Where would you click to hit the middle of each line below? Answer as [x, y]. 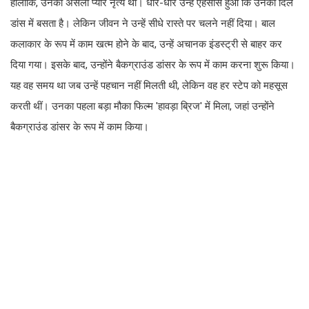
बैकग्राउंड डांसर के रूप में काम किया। [80, 127]
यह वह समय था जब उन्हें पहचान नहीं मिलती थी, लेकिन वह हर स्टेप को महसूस [149, 86]
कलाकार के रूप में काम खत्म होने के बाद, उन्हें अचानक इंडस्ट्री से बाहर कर [146, 44]
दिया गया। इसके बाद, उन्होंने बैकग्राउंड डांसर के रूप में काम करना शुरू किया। [153, 65]
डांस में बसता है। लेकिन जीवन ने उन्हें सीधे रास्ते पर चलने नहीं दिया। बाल [143, 24]
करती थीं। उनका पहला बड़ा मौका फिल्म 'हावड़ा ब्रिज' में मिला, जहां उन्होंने [142, 107]
